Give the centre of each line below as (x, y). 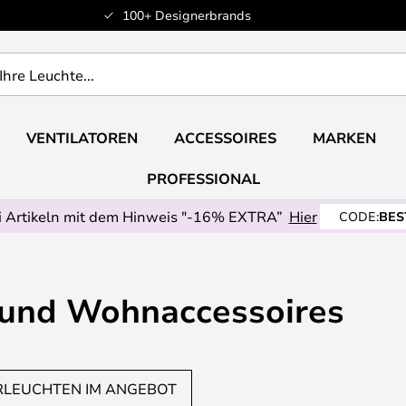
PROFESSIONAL (203, 179)
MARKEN (344, 138)
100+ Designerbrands (186, 15)
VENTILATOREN (82, 138)
